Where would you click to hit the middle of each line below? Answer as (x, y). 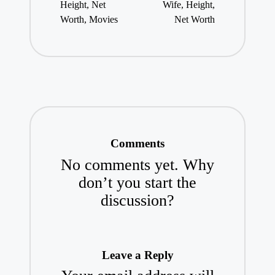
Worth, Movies (89, 19)
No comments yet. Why (137, 165)
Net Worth (195, 19)
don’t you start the (137, 182)
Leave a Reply (137, 255)
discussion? (137, 200)
